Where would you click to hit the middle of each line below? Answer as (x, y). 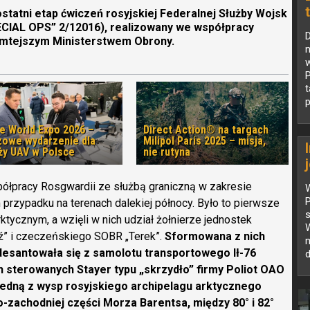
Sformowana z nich (215, 236)
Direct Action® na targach (206, 130)
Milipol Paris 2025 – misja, (204, 141)
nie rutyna (167, 152)
